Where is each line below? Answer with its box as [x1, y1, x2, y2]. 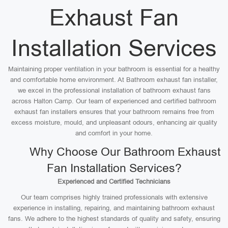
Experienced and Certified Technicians [58, 178, 170, 185]
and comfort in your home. [75, 129, 153, 137]
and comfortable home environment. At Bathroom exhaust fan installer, [10, 76, 218, 83]
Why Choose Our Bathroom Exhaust [8, 145, 220, 158]
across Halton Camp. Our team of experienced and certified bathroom [12, 97, 216, 105]
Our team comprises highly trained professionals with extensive [20, 193, 208, 201]
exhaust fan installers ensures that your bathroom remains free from [14, 108, 214, 116]
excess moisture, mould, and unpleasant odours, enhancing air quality [11, 119, 217, 126]
